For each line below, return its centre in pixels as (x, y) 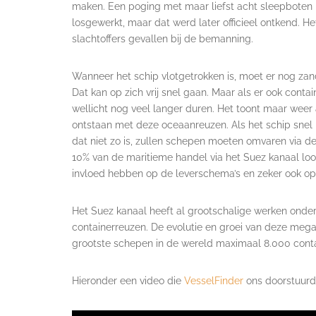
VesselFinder (214, 280)
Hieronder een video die (128, 280)
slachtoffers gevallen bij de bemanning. (163, 38)
